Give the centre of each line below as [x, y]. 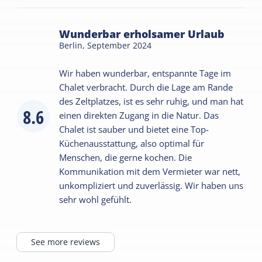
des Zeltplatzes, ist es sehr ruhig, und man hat [151, 101]
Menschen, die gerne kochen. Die [126, 158]
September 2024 [120, 46]
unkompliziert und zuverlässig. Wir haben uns [151, 186]
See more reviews [66, 242]
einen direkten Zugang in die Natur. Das [139, 116]
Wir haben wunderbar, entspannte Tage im [145, 73]
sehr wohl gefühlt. [96, 200]
